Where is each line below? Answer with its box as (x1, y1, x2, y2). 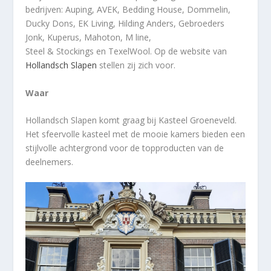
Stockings (56, 45, 94, 57)
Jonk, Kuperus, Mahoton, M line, (25, 31, 152, 44)
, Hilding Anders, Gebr (113, 18, 198, 30)
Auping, (65, 4, 97, 16)
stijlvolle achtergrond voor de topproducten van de (25, 142, 224, 154)
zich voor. (135, 59, 176, 71)
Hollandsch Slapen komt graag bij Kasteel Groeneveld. (25, 114, 237, 126)
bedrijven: (25, 4, 66, 16)
